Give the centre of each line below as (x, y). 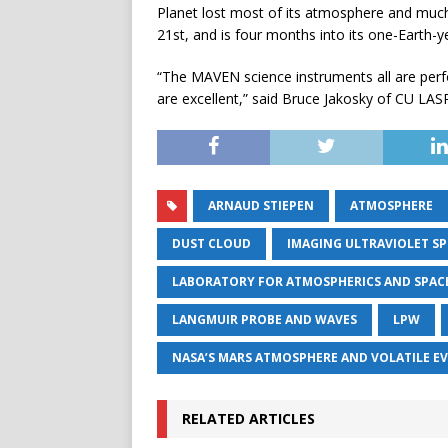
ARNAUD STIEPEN (261, 206)
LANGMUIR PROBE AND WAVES (264, 320)
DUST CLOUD (211, 244)
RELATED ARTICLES (248, 419)
